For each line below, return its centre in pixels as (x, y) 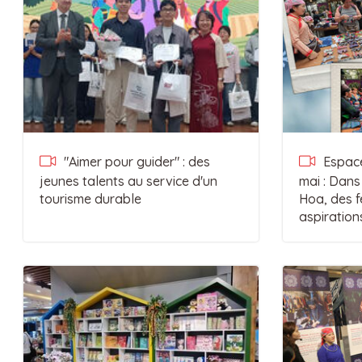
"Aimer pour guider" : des (135, 162)
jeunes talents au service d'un (128, 181)
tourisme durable (90, 199)
